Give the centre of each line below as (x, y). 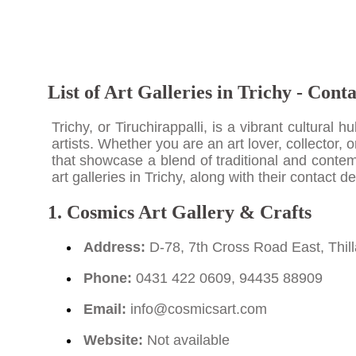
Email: (104, 309)
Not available (186, 340)
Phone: (107, 278)
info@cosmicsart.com (198, 309)
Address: (114, 247)
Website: (113, 340)
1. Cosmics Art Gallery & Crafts (179, 212)
